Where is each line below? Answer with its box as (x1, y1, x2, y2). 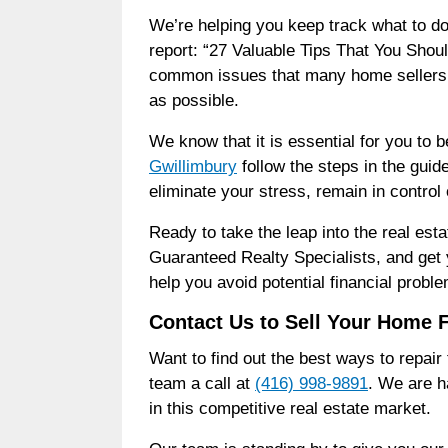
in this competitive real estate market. (149, 398, 436, 418)
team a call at (149, 373, 255, 393)
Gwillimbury (149, 156, 237, 176)
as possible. (149, 90, 239, 110)
